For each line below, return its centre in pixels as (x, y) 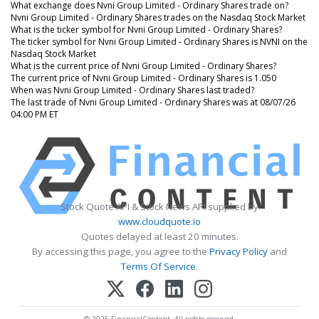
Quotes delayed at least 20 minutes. (159, 236)
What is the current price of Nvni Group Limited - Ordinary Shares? (143, 66)
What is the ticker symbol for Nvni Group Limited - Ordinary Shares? (146, 29)
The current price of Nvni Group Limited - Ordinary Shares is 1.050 (143, 78)
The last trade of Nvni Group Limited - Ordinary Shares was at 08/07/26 (153, 102)
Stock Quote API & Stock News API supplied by (159, 206)
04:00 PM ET (35, 114)
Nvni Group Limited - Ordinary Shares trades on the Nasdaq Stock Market (158, 17)
